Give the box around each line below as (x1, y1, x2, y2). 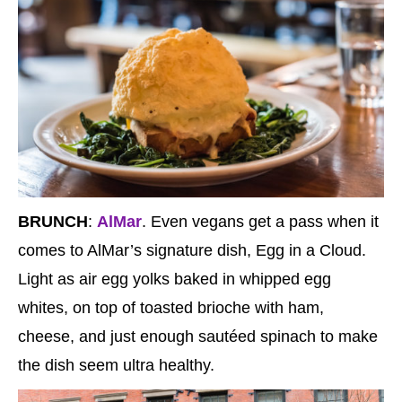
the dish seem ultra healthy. (18, 355, 214, 374)
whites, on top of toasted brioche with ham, (18, 298, 324, 317)
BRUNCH (18, 212, 88, 231)
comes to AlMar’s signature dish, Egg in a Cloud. (18, 240, 366, 259)
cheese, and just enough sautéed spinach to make (18, 327, 378, 345)
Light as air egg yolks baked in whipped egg (18, 269, 331, 288)
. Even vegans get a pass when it (142, 212, 379, 231)
